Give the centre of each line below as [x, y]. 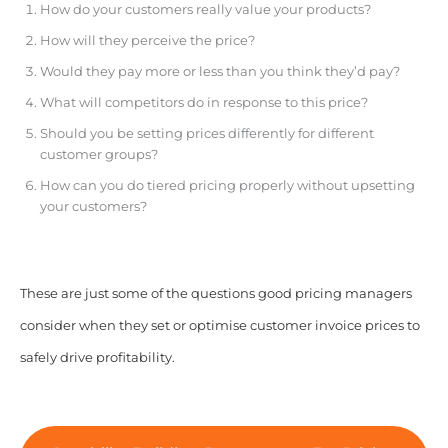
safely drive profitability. [97, 357]
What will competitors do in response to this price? [205, 102]
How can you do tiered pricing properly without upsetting [227, 185]
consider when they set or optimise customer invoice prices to [219, 325]
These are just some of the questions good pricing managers [215, 293]
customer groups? [100, 154]
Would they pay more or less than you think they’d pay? [219, 71]
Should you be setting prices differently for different [206, 133]
